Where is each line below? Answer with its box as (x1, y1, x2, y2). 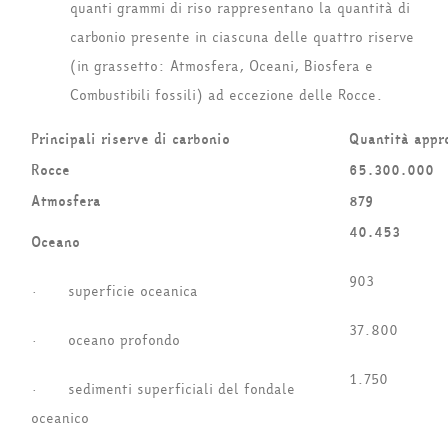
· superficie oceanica (31, 281, 198, 303)
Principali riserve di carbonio (31, 129, 230, 151)
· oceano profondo (31, 330, 180, 352)
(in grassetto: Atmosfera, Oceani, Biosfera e (70, 56, 373, 78)
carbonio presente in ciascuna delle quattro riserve (70, 27, 414, 49)
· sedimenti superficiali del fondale (31, 379, 295, 401)
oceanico (31, 408, 89, 430)
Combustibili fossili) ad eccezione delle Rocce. (70, 85, 383, 107)
